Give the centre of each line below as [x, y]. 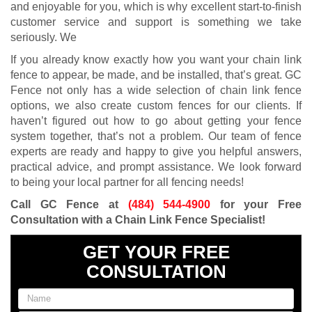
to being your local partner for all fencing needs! [127, 182]
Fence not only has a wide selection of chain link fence [156, 90]
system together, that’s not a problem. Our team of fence [156, 136]
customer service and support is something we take [156, 22]
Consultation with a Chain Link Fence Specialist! [138, 219]
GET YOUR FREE [156, 252]
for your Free [256, 204]
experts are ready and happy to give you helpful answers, [156, 151]
